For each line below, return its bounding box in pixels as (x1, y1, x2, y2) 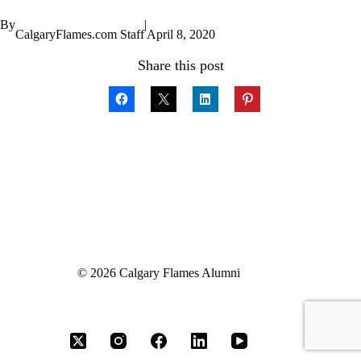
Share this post (137, 57, 224, 74)
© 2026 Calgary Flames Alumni (77, 266, 241, 280)
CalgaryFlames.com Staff (15, 27, 144, 42)
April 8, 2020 (147, 27, 215, 42)
